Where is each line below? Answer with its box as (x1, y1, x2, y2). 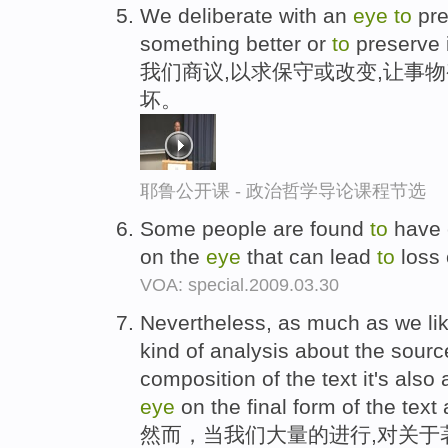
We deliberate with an (140, 4, 353, 28)
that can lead (241, 244, 377, 268)
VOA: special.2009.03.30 (140, 274, 339, 295)
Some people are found (140, 216, 370, 240)
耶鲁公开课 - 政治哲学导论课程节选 (140, 181, 426, 202)
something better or (140, 32, 332, 56)
